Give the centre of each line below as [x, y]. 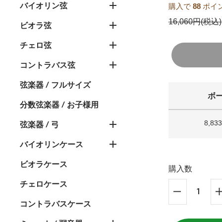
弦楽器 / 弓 [39, 125]
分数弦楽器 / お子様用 [59, 105]
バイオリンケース [52, 144]
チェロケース [44, 184]
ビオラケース [44, 164]
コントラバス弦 [48, 65]
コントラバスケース [55, 204]
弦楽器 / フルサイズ [55, 85]
